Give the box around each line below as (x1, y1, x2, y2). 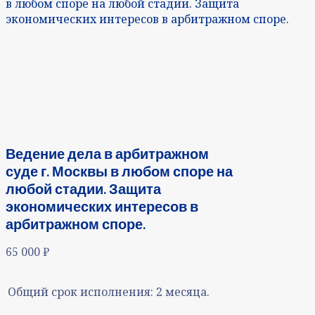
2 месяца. (156, 283, 210, 300)
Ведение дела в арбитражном (6, 144, 209, 162)
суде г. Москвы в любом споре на (6, 162, 233, 179)
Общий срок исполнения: (8, 283, 153, 300)
